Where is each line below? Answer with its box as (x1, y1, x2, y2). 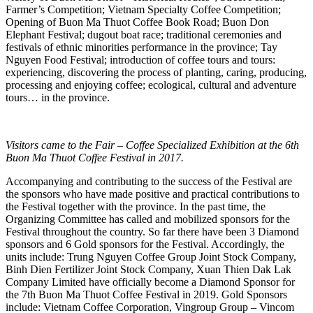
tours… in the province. (6, 92, 110, 104)
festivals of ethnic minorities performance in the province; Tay (6, 41, 277, 54)
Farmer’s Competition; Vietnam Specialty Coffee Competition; (6, 3, 281, 16)
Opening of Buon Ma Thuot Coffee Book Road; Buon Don (6, 16, 269, 29)
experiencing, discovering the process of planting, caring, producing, (6, 66, 307, 79)
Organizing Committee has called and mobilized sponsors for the (6, 213, 290, 226)
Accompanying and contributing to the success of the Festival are (6, 175, 292, 188)
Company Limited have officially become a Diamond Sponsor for (6, 276, 295, 289)
